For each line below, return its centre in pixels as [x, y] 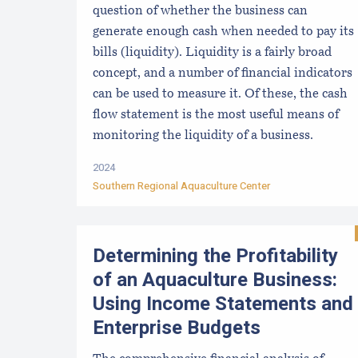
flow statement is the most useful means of [216, 115]
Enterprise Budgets [177, 328]
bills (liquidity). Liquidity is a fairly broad [212, 53]
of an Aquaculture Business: [215, 280]
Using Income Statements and [223, 304]
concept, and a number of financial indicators [223, 74]
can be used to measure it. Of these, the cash [220, 95]
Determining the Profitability [215, 257]
